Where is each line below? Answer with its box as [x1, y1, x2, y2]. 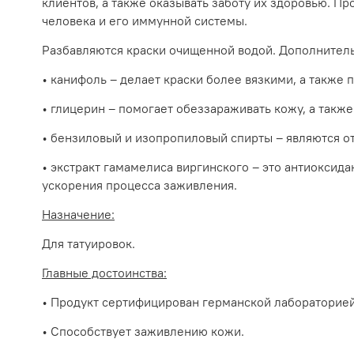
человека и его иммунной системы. [42, 13, 247, 29]
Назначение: [42, 206, 115, 223]
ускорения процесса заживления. [42, 177, 237, 194]
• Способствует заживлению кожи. [42, 323, 244, 340]
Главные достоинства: [42, 265, 167, 281]
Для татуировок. [42, 235, 135, 252]
